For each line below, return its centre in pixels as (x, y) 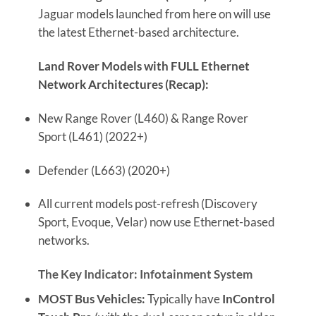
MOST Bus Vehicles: (91, 298)
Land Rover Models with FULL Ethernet (144, 66)
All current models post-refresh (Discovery (147, 204)
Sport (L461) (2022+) (92, 136)
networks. (63, 241)
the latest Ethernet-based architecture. (138, 32)
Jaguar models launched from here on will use (154, 14)
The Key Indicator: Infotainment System (145, 274)
